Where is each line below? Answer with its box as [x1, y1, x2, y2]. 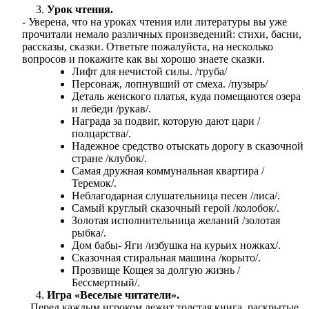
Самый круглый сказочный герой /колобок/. [72, 201, 279, 214]
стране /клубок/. [72, 152, 147, 164]
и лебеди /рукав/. [72, 102, 151, 114]
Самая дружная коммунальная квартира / [72, 164, 264, 177]
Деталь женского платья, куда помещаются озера [72, 90, 301, 102]
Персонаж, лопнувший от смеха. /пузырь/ [72, 77, 268, 90]
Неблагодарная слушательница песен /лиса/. [72, 189, 280, 201]
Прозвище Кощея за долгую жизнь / [72, 263, 240, 276]
